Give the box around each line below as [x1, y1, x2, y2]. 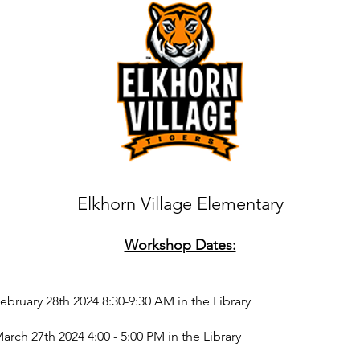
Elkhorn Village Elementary [76, 193, 284, 215]
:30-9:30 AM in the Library [108, 293, 251, 309]
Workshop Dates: [124, 236, 236, 254]
